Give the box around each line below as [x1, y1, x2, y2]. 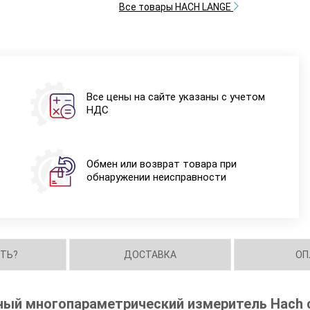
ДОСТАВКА [124, 249, 177, 261]
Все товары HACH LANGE [118, 1, 233, 13]
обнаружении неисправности [86, 171, 226, 184]
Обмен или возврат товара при [86, 158, 237, 171]
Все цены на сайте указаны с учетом [86, 91, 265, 104]
